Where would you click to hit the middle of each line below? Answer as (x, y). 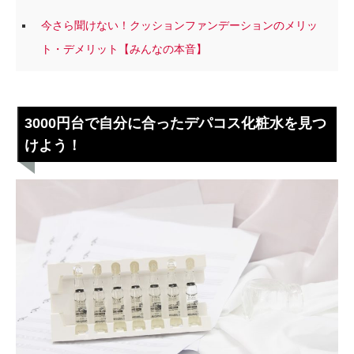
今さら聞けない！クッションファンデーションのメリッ (179, 25)
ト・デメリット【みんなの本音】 (124, 49)
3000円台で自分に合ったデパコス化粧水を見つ (176, 124)
